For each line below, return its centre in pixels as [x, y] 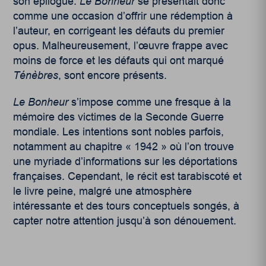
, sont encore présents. [114, 76]
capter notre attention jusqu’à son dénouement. [125, 221]
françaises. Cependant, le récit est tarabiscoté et [128, 177]
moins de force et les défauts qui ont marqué [119, 61]
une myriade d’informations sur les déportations [126, 162]
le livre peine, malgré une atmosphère [103, 191]
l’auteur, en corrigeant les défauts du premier [119, 31]
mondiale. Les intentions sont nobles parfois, [119, 132]
